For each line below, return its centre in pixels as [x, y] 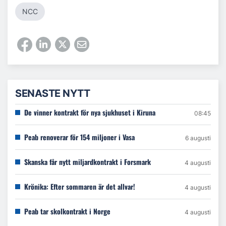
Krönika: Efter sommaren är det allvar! [80, 187]
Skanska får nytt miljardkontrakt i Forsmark [88, 162]
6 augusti [198, 138]
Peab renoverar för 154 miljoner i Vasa [79, 137]
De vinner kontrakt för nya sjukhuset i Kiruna [90, 112]
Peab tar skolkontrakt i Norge [67, 211]
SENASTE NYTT [52, 94]
